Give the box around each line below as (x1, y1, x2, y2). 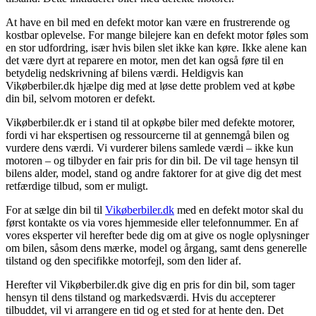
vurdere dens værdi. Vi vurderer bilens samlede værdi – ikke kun (6, 141, 293, 154)
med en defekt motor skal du (174, 203, 303, 216)
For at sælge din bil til (6, 203, 105, 216)
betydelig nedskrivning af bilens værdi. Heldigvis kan (6, 66, 243, 79)
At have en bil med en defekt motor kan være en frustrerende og (6, 16, 290, 28)
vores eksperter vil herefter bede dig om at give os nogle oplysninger (6, 229, 309, 241)
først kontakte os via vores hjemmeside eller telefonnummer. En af (6, 216, 298, 229)
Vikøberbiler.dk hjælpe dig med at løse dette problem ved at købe (6, 79, 295, 92)
